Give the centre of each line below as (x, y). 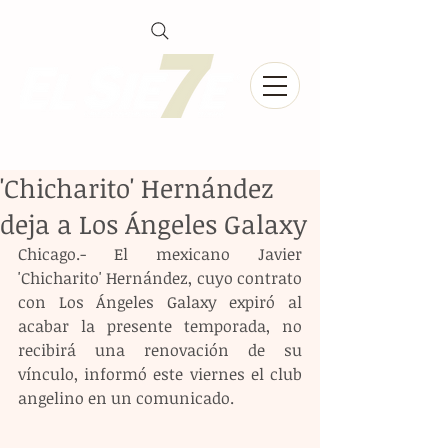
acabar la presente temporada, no (160, 326)
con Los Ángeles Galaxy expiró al (160, 302)
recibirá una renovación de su (160, 350)
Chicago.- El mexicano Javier (160, 254)
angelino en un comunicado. (126, 398)
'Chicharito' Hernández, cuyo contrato (160, 278)
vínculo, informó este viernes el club (160, 374)
